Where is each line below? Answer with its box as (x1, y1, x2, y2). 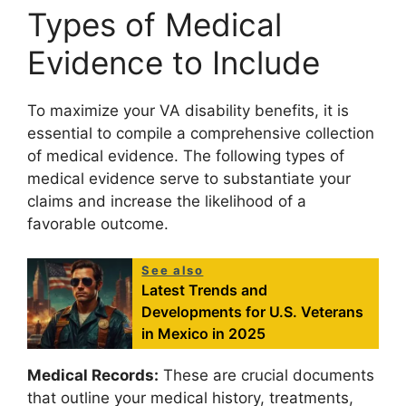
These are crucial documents (159, 366, 374, 385)
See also (141, 263, 204, 278)
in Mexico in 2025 (141, 324, 266, 343)
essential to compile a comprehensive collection (27, 123, 374, 142)
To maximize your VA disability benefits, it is (27, 101, 349, 120)
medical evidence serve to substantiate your (27, 169, 351, 188)
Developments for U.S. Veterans (141, 303, 364, 322)
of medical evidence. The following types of (27, 146, 344, 165)
